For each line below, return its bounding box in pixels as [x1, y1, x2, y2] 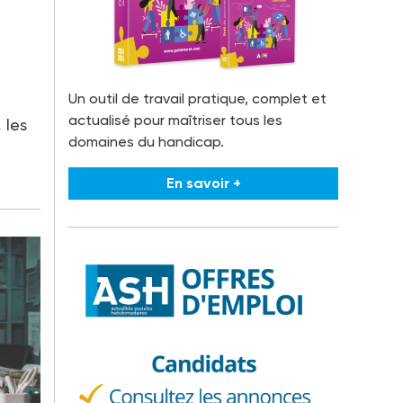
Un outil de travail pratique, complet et [68, 89, 327, 107]
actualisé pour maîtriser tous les [68, 111, 282, 129]
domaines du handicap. [68, 132, 224, 150]
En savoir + [166, 174, 241, 192]
